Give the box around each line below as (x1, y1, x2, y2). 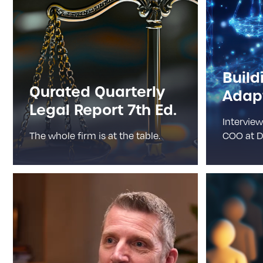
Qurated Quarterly (29, 82, 165, 102)
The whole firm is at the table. (29, 130, 160, 141)
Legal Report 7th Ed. (29, 100, 177, 120)
